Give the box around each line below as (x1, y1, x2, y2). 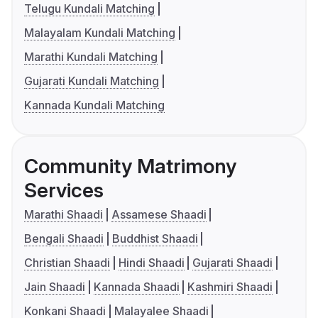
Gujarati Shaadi (192, 256, 273, 270)
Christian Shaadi (24, 256, 110, 270)
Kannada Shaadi (93, 280, 180, 295)
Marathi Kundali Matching (24, 50, 158, 65)
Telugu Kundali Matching (24, 1, 155, 16)
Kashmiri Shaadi (187, 280, 273, 295)
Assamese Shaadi (111, 207, 207, 222)
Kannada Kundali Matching (24, 98, 165, 113)
